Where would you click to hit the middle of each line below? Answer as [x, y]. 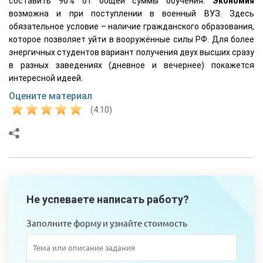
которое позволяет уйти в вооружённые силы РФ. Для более [131, 39]
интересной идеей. [46, 78]
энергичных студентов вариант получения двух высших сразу [131, 52]
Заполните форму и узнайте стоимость [107, 222]
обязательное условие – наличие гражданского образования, [131, 26]
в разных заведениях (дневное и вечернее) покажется [131, 65]
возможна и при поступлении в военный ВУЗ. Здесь [131, 13]
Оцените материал [50, 96]
